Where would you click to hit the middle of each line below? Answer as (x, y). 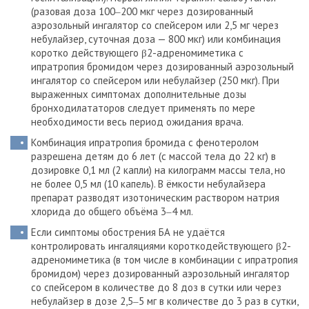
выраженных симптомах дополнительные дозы (139, 94)
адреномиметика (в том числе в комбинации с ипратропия (165, 260)
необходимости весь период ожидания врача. (137, 122)
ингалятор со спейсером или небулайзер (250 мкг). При (155, 80)
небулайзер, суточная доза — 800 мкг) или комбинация (156, 39)
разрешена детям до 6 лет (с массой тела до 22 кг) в (153, 156)
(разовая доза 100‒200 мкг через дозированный (142, 11)
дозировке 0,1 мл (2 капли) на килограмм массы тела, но (158, 170)
